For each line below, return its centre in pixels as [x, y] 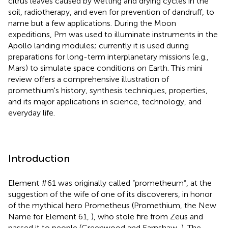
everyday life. [32, 112]
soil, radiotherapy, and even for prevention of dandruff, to [111, 12]
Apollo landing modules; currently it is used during [98, 45]
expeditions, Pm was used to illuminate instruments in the [113, 34]
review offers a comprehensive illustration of [89, 79]
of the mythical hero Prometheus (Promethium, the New [112, 205]
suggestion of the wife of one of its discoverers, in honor [110, 194]
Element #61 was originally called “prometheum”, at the [110, 183]
